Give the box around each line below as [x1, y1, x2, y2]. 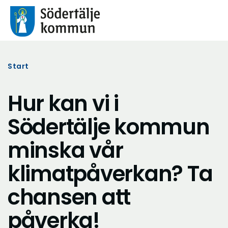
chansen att [8, 182, 131, 212]
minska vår [8, 135, 123, 165]
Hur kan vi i [8, 89, 119, 119]
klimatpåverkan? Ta [8, 159, 213, 189]
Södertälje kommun [8, 112, 210, 142]
